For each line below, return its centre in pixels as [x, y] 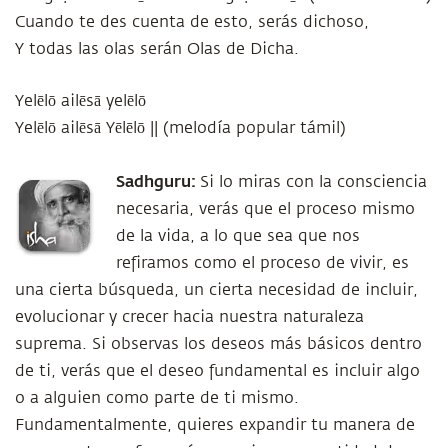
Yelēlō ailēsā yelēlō [80, 101]
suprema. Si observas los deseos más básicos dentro [218, 344]
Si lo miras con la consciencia [313, 182]
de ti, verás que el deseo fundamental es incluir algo [217, 371]
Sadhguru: [158, 180]
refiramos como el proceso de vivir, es [262, 263]
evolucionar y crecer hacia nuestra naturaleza [189, 317]
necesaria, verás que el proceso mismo [265, 209]
